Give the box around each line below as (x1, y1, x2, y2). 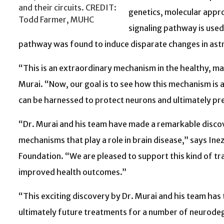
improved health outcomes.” (18, 167, 128, 177)
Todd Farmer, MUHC (18, 14, 94, 25)
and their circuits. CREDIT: (18, 2, 116, 13)
